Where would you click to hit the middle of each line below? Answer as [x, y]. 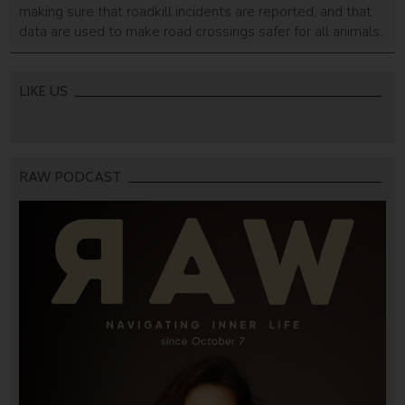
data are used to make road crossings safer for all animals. [201, 31]
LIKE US [44, 91]
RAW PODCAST [71, 177]
